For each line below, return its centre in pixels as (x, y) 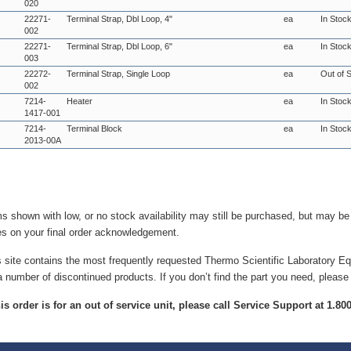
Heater (80, 101)
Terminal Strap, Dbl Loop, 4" (119, 19)
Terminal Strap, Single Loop (118, 74)
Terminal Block (94, 128)
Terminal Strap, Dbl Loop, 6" (119, 46)
